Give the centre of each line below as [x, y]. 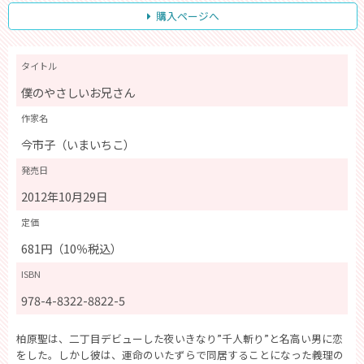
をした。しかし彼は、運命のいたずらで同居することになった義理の [180, 355]
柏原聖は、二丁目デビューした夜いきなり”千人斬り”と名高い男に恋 [180, 338]
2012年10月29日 [64, 196]
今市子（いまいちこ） [78, 144]
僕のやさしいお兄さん [78, 92]
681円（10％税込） [71, 248]
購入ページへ [187, 16]
